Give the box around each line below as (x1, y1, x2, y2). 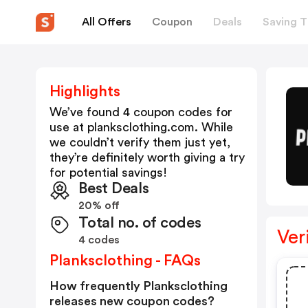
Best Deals (78, 181, 149, 196)
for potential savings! (49, 166, 167, 179)
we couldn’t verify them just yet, (49, 136, 230, 148)
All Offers (82, 16, 131, 27)
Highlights (49, 84, 120, 99)
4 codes (78, 234, 120, 245)
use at (49, 121, 87, 133)
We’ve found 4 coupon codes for (49, 106, 232, 118)
